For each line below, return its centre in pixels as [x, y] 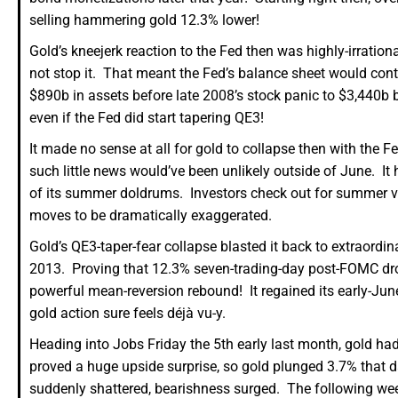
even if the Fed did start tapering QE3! [147, 118]
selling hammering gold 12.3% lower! [144, 20]
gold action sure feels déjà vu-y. [127, 314]
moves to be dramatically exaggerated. [151, 216]
